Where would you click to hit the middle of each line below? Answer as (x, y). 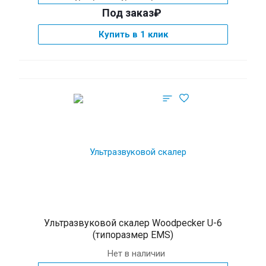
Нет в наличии (136, 254)
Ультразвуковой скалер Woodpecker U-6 (133, 223)
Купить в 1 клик (133, 34)
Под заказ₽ (132, 13)
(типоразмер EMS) (133, 235)
